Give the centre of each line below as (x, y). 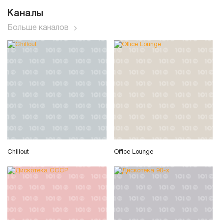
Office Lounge (133, 152)
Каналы (25, 14)
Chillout (18, 152)
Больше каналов (38, 28)
